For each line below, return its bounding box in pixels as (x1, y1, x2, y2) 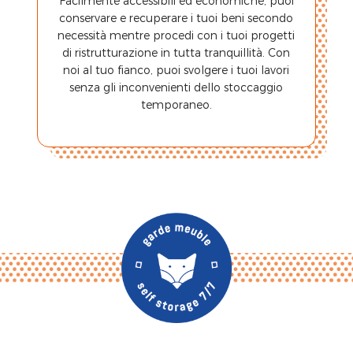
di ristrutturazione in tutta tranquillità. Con (62, 46, 291, 60)
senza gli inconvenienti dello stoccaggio (69, 80, 284, 95)
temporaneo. (140, 98, 212, 112)
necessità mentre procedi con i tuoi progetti (58, 28, 295, 43)
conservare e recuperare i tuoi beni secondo (59, 11, 294, 25)
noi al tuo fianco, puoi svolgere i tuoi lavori (63, 63, 290, 77)
